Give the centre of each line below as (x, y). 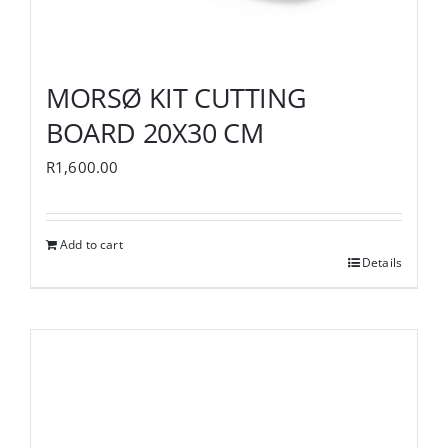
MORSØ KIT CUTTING (176, 97)
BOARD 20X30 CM (155, 132)
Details (381, 262)
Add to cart (91, 244)
